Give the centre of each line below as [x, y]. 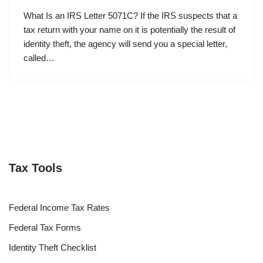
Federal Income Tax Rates [59, 207]
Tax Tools [36, 168]
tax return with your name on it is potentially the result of [129, 29]
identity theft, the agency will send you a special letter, [125, 43]
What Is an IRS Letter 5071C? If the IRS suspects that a [130, 15]
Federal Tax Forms [45, 227]
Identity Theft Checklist [53, 247]
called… [39, 58]
